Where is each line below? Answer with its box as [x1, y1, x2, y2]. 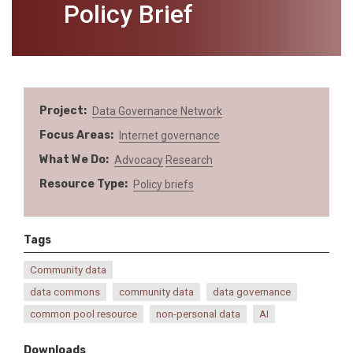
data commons [30, 286, 100, 298]
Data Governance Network [92, 105, 222, 117]
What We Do [39, 153, 106, 166]
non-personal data [156, 308, 240, 320]
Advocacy [114, 154, 163, 166]
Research [165, 154, 213, 166]
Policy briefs [133, 178, 194, 191]
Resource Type [39, 177, 124, 191]
